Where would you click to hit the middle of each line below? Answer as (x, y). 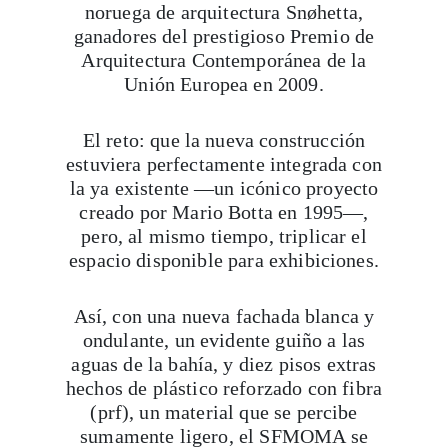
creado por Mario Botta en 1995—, (224, 212)
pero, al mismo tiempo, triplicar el (224, 236)
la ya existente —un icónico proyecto (224, 188)
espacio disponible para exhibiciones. (224, 260)
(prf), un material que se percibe (224, 412)
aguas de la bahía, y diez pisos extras (224, 364)
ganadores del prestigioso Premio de (224, 36)
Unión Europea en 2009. (224, 84)
